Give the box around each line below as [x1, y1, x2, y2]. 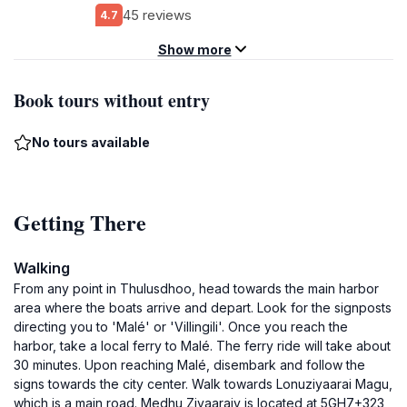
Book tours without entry [14, 87, 210, 114]
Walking [14, 259, 70, 277]
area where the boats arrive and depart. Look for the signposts [14, 300, 392, 315]
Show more [157, 42, 232, 57]
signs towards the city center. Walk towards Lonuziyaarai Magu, [14, 376, 392, 392]
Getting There [14, 206, 146, 238]
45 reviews [123, 5, 192, 24]
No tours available [32, 134, 150, 150]
